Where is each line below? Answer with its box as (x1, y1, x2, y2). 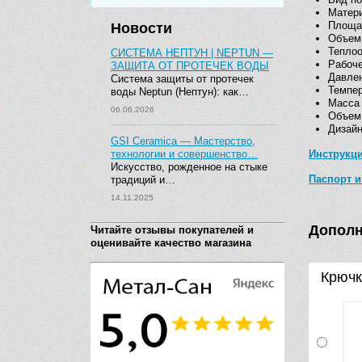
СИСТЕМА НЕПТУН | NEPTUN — (111, 47, 273, 59)
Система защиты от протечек (111, 73, 254, 85)
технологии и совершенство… (111, 148, 258, 160)
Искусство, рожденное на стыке (111, 161, 267, 173)
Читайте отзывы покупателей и (90, 224, 254, 236)
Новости (111, 20, 172, 36)
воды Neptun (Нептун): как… (111, 86, 249, 98)
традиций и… (111, 174, 175, 186)
